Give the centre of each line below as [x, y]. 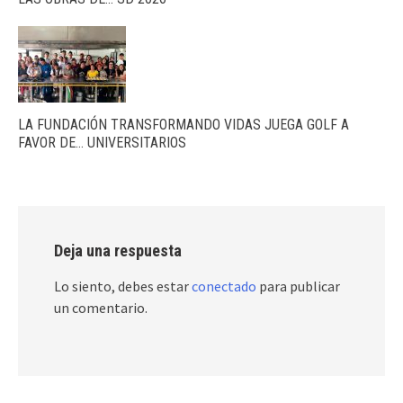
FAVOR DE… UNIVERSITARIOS [102, 142]
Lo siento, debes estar [123, 286]
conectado [224, 286]
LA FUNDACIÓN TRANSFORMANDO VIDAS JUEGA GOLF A [184, 124]
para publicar [298, 286]
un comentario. [101, 307]
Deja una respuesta [118, 250]
